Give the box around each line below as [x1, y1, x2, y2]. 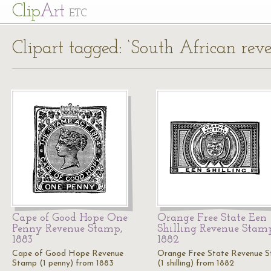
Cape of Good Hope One [12, 212, 128, 224]
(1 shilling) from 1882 [157, 259, 234, 268]
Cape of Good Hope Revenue [12, 249, 123, 258]
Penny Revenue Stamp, [12, 223, 123, 235]
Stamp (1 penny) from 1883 [12, 259, 114, 268]
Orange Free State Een [157, 212, 267, 224]
